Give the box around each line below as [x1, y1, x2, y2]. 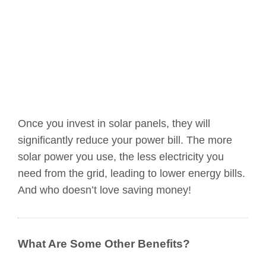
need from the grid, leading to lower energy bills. [18, 167, 245, 180]
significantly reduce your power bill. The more [18, 134, 232, 147]
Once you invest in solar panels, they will [18, 118, 210, 130]
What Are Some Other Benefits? [18, 237, 190, 251]
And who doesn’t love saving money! [18, 184, 191, 197]
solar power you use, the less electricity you [18, 151, 224, 163]
